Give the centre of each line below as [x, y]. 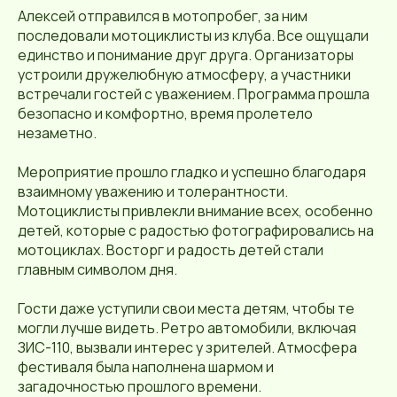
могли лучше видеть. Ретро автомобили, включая [187, 328]
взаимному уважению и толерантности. [153, 192]
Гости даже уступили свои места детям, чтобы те [186, 309]
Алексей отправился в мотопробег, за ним [163, 16]
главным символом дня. [97, 270]
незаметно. [57, 133]
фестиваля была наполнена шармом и [146, 367]
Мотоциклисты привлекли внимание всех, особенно [195, 211]
